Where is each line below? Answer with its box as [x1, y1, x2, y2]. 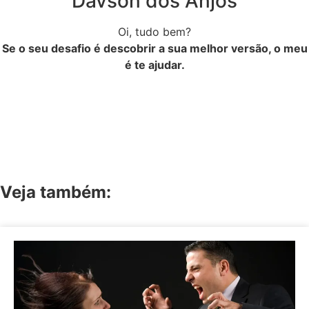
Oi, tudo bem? [118, 25, 191, 39]
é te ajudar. [124, 58, 185, 72]
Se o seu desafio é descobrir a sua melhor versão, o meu [1, 41, 308, 55]
